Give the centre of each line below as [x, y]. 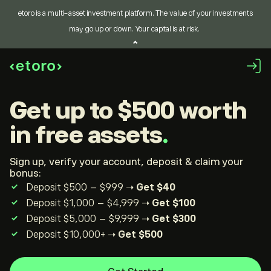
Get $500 [140, 235]
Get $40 [156, 188]
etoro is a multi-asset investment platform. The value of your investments [135, 13]
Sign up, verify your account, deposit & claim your [126, 162]
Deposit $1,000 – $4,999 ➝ [89, 203]
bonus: [25, 174]
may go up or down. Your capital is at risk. [134, 29]
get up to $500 [100, 110]
